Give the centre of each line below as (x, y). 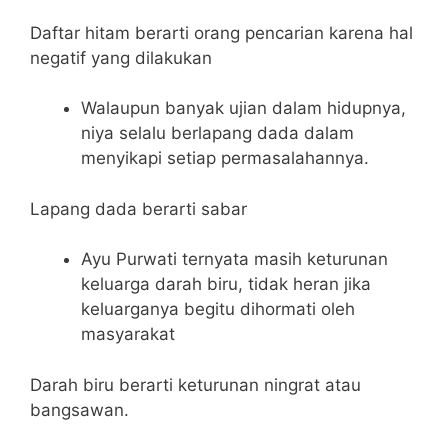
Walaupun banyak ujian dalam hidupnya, (243, 108)
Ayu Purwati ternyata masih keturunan (234, 259)
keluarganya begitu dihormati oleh (218, 309)
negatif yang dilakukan (121, 57)
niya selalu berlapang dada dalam (217, 133)
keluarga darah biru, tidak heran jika (226, 284)
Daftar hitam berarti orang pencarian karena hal (221, 32)
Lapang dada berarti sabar (138, 208)
